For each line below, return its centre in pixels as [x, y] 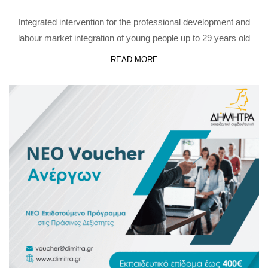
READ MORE [134, 59]
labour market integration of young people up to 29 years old [134, 38]
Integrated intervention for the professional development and [134, 22]
